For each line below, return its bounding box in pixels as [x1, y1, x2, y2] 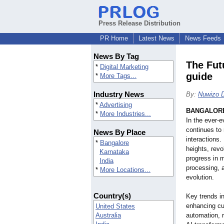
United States [95, 202, 135, 210]
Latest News [138, 34, 174, 42]
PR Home [100, 34, 128, 42]
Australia [95, 211, 121, 219]
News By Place [93, 128, 145, 137]
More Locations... [100, 166, 150, 174]
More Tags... [100, 72, 136, 80]
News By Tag [93, 52, 139, 61]
